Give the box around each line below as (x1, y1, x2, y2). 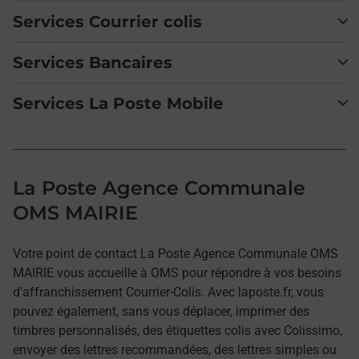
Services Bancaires (13, 53, 172, 72)
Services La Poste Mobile (13, 94, 224, 113)
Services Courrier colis (13, 12, 202, 31)
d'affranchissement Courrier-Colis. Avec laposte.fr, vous (13, 284, 324, 300)
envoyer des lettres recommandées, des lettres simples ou (13, 342, 337, 357)
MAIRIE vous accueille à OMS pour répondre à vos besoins (13, 265, 341, 280)
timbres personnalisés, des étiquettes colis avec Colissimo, (13, 323, 342, 338)
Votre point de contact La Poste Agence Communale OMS (13, 246, 338, 261)
